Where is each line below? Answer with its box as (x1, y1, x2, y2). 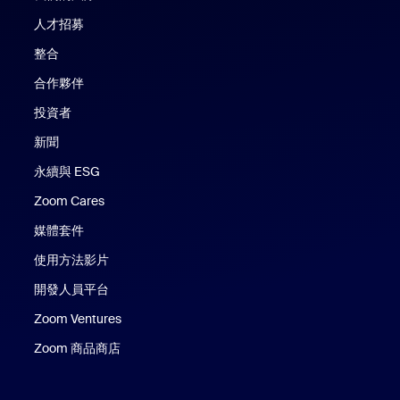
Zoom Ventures (34, 310, 122, 327)
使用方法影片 (34, 251, 110, 268)
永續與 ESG (34, 162, 101, 179)
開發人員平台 (34, 280, 110, 297)
